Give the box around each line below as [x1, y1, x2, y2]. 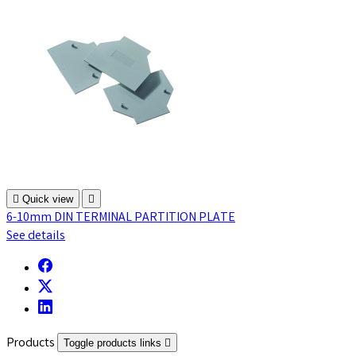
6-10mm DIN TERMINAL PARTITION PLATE [6, 209, 235, 228]
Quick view [22, 193, 73, 206]
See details [6, 227, 65, 246]
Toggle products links [64, 337, 164, 350]
